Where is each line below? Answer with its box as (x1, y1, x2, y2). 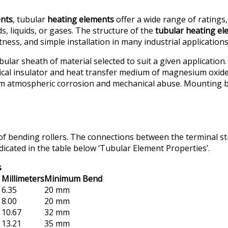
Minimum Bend (44, 173, 102, 184)
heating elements (47, 14, 114, 25)
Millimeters (2, 173, 44, 184)
